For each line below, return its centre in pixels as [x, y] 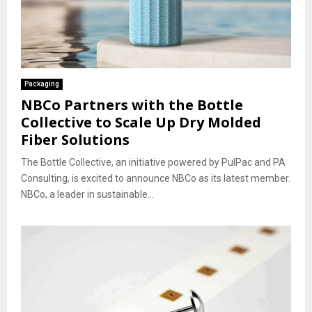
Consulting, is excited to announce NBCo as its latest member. [156, 178]
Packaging [42, 84]
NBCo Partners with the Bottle [132, 104]
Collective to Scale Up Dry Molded [141, 122]
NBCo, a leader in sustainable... [87, 194]
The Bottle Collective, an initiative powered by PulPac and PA [153, 162]
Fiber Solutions [75, 139]
